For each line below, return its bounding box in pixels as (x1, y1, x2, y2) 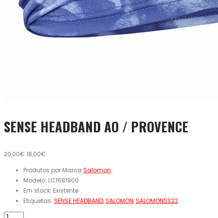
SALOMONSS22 (136, 197, 178, 205)
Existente (53, 186, 78, 195)
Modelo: (23, 176, 48, 185)
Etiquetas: (23, 197, 54, 205)
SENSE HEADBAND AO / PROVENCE (4, 116, 188, 136)
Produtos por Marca (23, 166, 83, 175)
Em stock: (23, 186, 53, 195)
